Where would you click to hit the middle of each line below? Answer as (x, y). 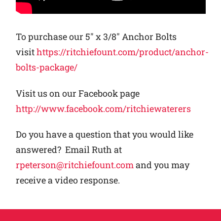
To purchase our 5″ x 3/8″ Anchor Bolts (96, 37)
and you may (161, 165)
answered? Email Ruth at (69, 150)
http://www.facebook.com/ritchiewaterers (103, 108)
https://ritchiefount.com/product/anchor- (122, 52)
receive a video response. (68, 180)
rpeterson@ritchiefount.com (74, 165)
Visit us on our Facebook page (77, 93)
